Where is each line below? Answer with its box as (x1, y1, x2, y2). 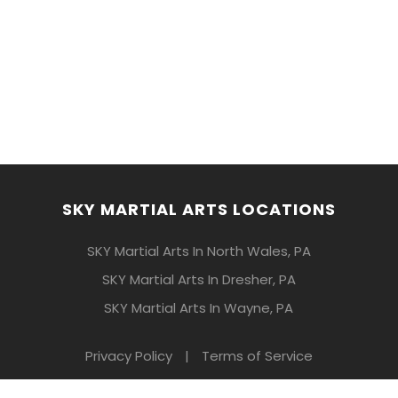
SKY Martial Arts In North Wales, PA (86, 242, 311, 260)
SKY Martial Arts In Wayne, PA (104, 298, 294, 317)
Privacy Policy (85, 346, 172, 365)
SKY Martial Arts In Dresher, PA (101, 270, 296, 289)
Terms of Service (202, 346, 313, 365)
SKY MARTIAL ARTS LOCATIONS (61, 198, 336, 220)
